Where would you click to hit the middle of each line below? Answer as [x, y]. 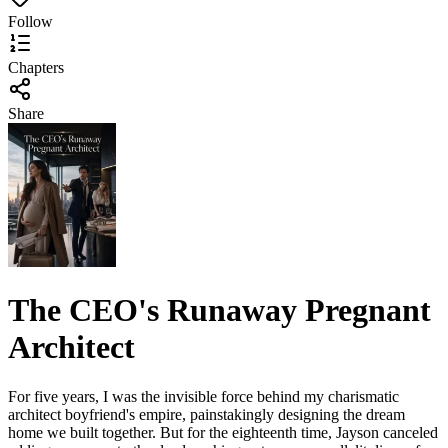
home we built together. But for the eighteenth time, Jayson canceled [223, 432]
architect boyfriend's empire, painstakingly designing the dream [206, 414]
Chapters [36, 67]
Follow [30, 21]
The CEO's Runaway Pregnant [219, 310]
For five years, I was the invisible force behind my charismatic [203, 396]
